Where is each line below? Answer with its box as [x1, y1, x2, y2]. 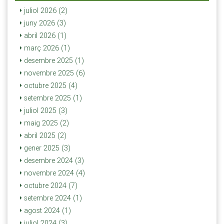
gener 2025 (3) [22, 143, 70, 152]
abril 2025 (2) [22, 131, 66, 140]
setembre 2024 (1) [22, 193, 82, 202]
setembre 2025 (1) [22, 93, 82, 102]
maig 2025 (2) [22, 118, 69, 127]
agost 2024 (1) [22, 206, 71, 215]
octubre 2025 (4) [22, 81, 77, 90]
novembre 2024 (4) [22, 168, 85, 177]
